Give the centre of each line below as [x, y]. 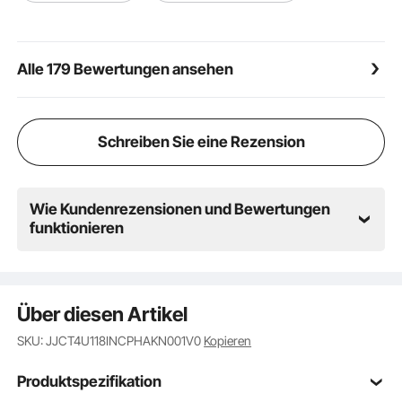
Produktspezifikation [90, 381]
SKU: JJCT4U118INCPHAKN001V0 [111, 340]
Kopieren [228, 340]
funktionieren [77, 228]
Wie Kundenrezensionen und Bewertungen [180, 210]
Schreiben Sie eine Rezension [201, 142]
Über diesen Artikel [103, 314]
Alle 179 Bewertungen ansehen [126, 70]
